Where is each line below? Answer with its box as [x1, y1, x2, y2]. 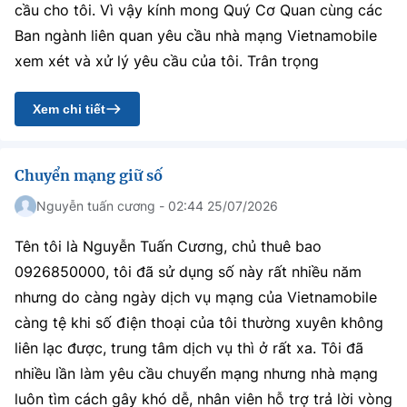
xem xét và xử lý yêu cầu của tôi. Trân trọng [15, 52, 319, 70]
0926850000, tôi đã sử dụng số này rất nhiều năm [15, 263, 362, 281]
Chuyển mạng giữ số [15, 166, 163, 184]
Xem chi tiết [33, 102, 105, 116]
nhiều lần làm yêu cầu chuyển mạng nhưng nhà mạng [15, 364, 378, 382]
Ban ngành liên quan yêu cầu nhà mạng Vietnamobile [15, 26, 377, 45]
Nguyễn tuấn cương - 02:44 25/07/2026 [36, 198, 278, 213]
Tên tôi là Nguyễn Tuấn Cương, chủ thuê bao [15, 237, 322, 255]
